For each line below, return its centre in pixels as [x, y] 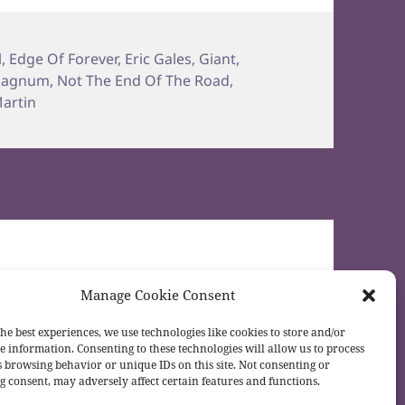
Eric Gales [159, 58]
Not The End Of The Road [144, 80]
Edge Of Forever [64, 58]
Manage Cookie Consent [158, 295]
